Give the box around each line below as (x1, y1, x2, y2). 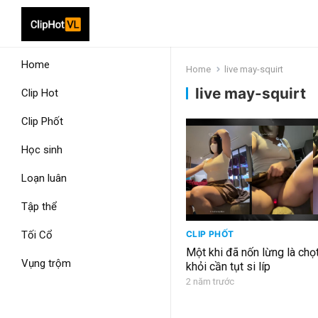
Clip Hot (21, 87, 58, 99)
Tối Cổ (21, 229, 53, 241)
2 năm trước (186, 276, 234, 287)
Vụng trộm (21, 257, 71, 270)
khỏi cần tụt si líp (186, 260, 270, 274)
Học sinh (21, 143, 62, 156)
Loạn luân (21, 172, 67, 185)
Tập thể (21, 200, 57, 213)
